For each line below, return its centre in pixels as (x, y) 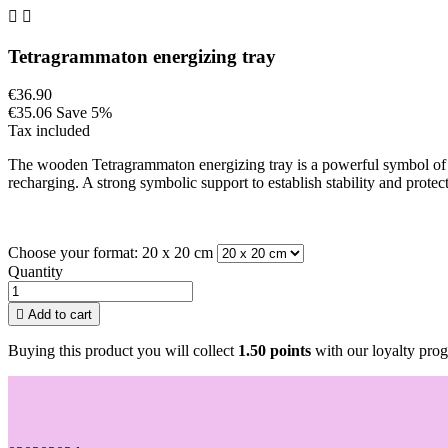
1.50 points (274, 351)
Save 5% (84, 113)
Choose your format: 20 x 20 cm (112, 253)
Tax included (49, 131)
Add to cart (60, 315)
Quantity (35, 272)
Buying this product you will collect (123, 351)
